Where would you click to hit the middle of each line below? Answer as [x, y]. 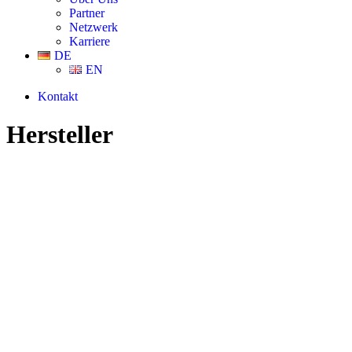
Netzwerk [93, 27]
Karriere [90, 41]
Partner [87, 13]
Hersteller [60, 135]
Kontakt [58, 96]
